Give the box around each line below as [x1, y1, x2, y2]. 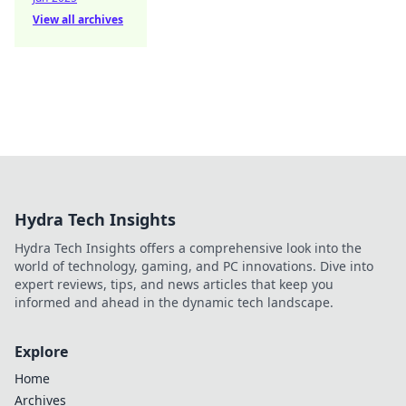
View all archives [33, 12, 123, 27]
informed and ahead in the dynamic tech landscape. [14, 294, 333, 311]
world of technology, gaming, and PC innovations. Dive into [14, 257, 373, 275]
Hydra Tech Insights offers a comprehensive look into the [14, 239, 362, 256]
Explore [14, 342, 68, 362]
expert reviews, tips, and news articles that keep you [14, 275, 333, 293]
